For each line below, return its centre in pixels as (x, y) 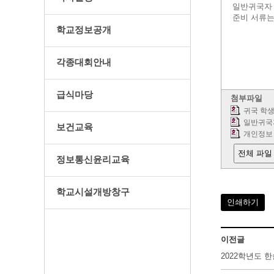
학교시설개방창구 (93, 192)
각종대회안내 (84, 62)
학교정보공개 (84, 30)
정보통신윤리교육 (93, 159)
